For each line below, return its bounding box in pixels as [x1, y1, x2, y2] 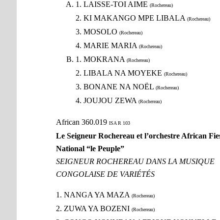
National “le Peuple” [55, 144, 124, 153]
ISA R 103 [109, 120, 130, 126]
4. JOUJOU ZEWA [75, 96, 138, 105]
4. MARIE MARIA [75, 41, 139, 50]
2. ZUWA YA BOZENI [55, 204, 132, 213]
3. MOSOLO [75, 27, 119, 36]
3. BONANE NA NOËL [75, 82, 156, 91]
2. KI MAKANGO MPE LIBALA [75, 14, 187, 23]
